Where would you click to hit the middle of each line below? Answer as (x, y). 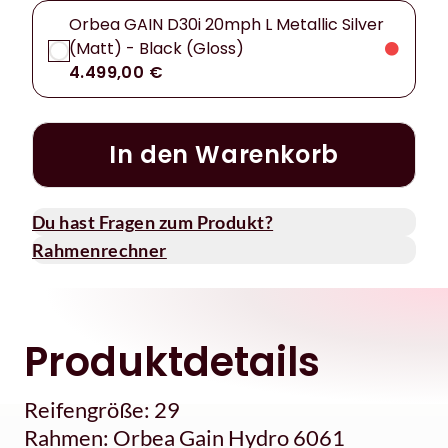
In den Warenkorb (224, 154)
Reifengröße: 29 (102, 409)
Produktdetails (172, 361)
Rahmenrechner (99, 249)
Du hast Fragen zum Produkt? (153, 221)
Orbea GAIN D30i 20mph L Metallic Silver (226, 24)
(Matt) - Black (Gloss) (156, 48)
